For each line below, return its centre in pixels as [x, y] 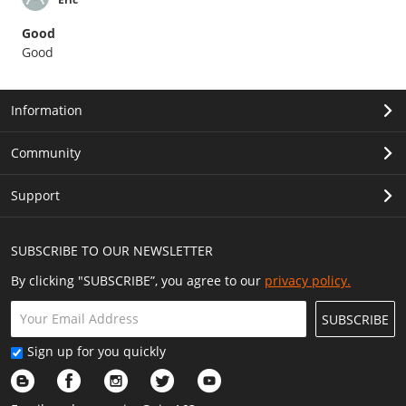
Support [35, 195]
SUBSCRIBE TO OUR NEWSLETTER [111, 250]
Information [46, 110]
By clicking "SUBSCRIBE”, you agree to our [137, 280]
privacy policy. [307, 280]
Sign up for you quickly [96, 351]
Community [45, 152]
